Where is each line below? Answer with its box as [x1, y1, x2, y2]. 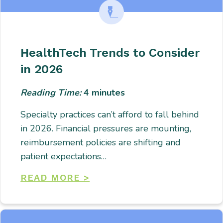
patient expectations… [20, 150, 107, 163]
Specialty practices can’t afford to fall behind [20, 109, 200, 121]
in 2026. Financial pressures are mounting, [20, 122, 192, 135]
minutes [92, 87, 125, 99]
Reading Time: [20, 87, 84, 99]
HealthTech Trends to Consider [20, 46, 200, 60]
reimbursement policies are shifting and [20, 136, 181, 149]
